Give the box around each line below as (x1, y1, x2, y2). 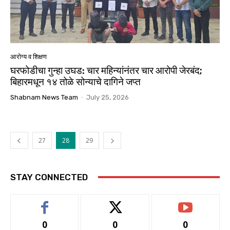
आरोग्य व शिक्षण (10, 52, 47, 61)
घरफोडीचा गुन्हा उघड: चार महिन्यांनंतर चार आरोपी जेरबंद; (10, 64, 202, 76)
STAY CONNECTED (10, 171, 88, 182)
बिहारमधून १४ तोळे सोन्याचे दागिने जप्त (10, 75, 141, 88)
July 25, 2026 (86, 93, 129, 101)
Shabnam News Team (10, 93, 78, 101)
